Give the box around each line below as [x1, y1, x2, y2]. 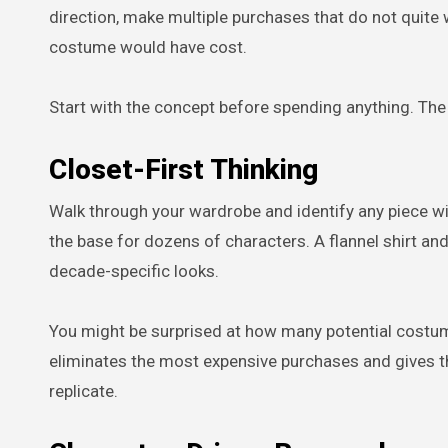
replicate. [49, 380, 118, 401]
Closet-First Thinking [49, 152, 318, 186]
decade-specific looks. [49, 260, 219, 281]
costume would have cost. [49, 36, 247, 57]
